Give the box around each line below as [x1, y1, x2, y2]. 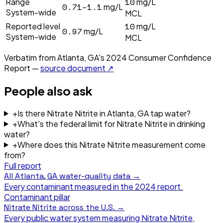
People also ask [4, 83, 93, 98]
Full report [4, 160, 41, 171]
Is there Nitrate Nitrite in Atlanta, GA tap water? [17, 108, 191, 118]
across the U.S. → [57, 202, 124, 213]
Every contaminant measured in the [4, 181, 135, 192]
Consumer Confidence [127, 52, 212, 63]
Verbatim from [4, 52, 57, 63]
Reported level [5, 20, 60, 31]
